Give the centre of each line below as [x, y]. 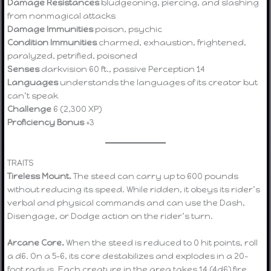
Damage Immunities [51, 29]
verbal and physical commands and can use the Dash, [126, 202]
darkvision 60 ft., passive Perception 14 [122, 69]
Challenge [30, 109]
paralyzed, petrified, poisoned [73, 56]
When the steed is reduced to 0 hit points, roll [161, 242]
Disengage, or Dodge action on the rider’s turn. [110, 216]
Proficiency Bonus [46, 122]
